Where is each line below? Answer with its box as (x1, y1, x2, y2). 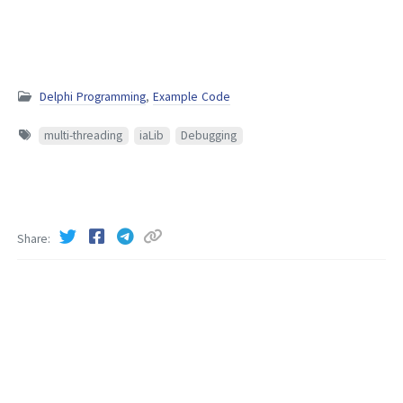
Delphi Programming (40, 89, 146, 105)
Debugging (181, 128, 237, 144)
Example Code (153, 89, 230, 105)
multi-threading (44, 128, 123, 144)
